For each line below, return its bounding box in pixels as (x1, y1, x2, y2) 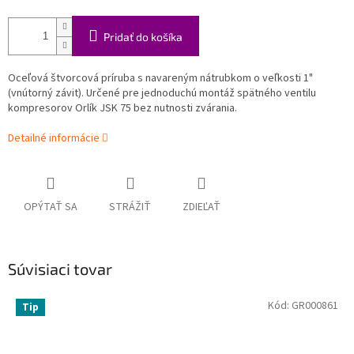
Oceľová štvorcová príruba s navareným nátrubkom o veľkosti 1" (8, 70, 313, 87)
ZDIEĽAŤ (183, 199, 220, 216)
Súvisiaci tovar (8, 259, 112, 279)
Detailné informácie (8, 130, 100, 147)
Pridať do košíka (104, 30, 183, 44)
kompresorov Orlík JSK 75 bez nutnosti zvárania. (8, 100, 237, 117)
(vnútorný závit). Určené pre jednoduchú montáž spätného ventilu (8, 85, 316, 102)
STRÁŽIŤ (109, 199, 151, 216)
